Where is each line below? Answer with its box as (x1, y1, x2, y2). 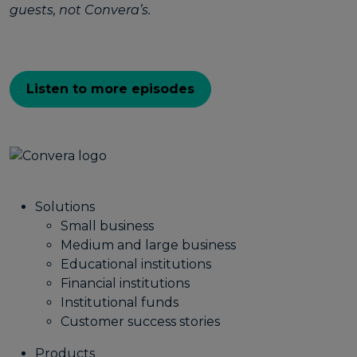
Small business (61, 218, 154, 233)
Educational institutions (61, 256, 211, 272)
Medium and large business (61, 237, 236, 253)
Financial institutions (61, 275, 190, 291)
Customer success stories (61, 313, 220, 329)
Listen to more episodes (26, 81, 194, 97)
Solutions (35, 198, 95, 214)
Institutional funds (61, 294, 178, 310)
